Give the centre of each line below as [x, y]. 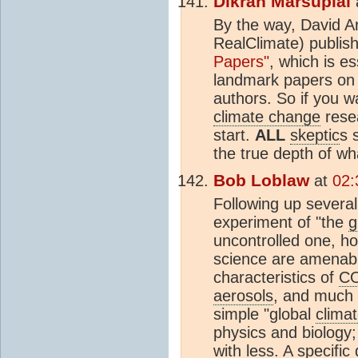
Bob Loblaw [261, 180]
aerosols [243, 295]
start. [234, 135]
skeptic [315, 135]
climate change [267, 116]
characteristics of [276, 277]
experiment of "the [281, 222]
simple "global [265, 314]
